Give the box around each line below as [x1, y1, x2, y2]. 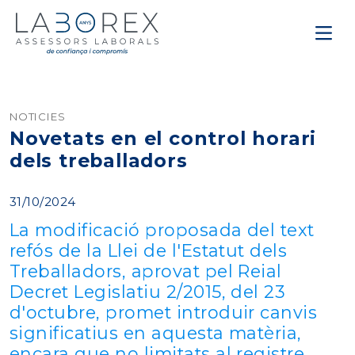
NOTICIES [10, 110, 66, 123]
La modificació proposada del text [10, 219, 315, 240]
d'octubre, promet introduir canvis [10, 302, 318, 323]
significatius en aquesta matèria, [10, 323, 302, 343]
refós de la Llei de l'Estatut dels [10, 240, 288, 261]
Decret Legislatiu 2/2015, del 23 [10, 281, 286, 302]
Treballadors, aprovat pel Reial [10, 261, 282, 281]
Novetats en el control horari [10, 127, 317, 150]
